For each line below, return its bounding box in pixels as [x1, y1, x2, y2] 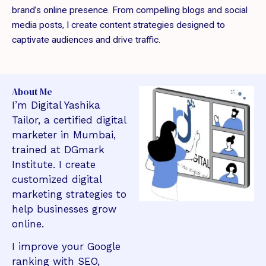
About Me [12, 85, 52, 98]
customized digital [12, 173, 102, 185]
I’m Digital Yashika [12, 99, 100, 111]
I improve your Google [12, 240, 121, 252]
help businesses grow [12, 202, 116, 215]
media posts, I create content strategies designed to [12, 19, 225, 30]
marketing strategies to [12, 188, 126, 200]
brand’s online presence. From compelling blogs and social [12, 4, 248, 15]
